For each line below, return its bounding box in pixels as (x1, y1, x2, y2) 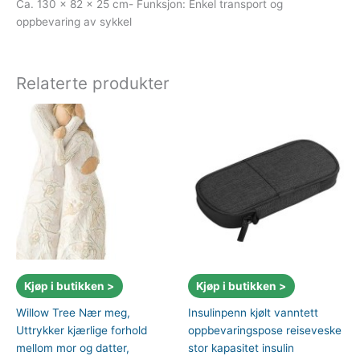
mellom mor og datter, (16, 342, 129, 355)
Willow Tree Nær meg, (16, 306, 130, 320)
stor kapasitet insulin (188, 342, 294, 355)
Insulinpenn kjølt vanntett (188, 306, 318, 320)
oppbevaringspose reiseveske (188, 324, 342, 337)
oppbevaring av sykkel (16, 14, 132, 28)
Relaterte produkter (16, 72, 170, 93)
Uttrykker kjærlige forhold (16, 324, 147, 337)
